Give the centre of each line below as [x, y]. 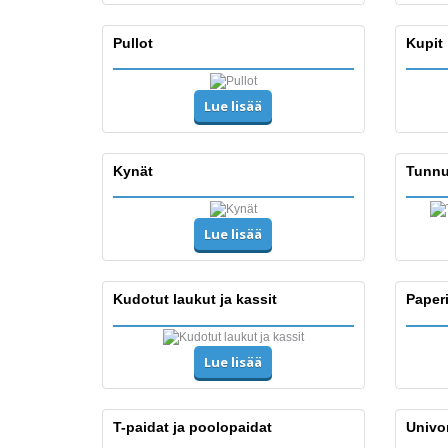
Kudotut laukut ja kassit [195, 298]
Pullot [133, 42]
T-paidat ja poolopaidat [192, 426]
